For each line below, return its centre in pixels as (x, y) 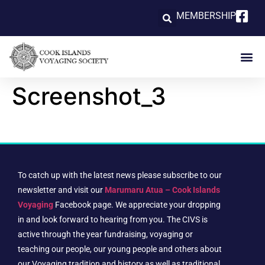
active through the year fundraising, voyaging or (105, 235)
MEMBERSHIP (206, 16)
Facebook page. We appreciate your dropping (138, 205)
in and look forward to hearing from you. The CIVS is (113, 220)
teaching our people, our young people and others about (120, 249)
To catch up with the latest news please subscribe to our (120, 175)
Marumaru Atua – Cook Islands (162, 190)
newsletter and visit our (61, 190)
